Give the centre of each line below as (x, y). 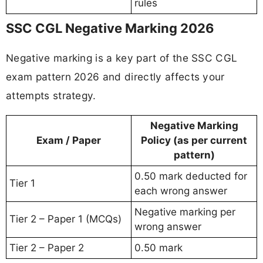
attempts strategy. (51, 95)
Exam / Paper (69, 140)
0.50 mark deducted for (191, 176)
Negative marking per (185, 212)
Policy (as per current (194, 140)
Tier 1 (22, 183)
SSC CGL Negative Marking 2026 (110, 28)
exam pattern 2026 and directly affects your (115, 76)
